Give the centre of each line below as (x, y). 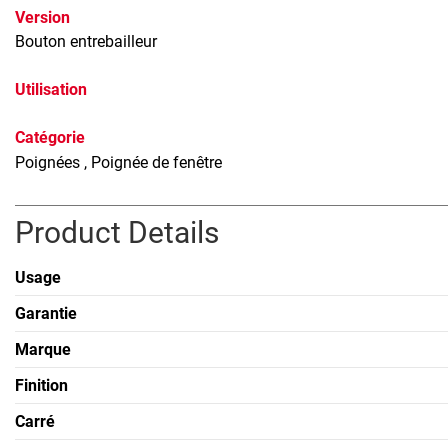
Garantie (46, 313)
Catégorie (50, 138)
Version (42, 18)
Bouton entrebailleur (86, 42)
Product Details (117, 233)
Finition (41, 385)
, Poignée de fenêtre (153, 163)
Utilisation (51, 90)
